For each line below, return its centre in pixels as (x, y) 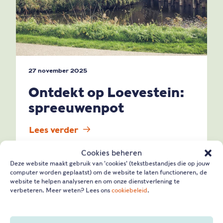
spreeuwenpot (76, 108)
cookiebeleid (129, 190)
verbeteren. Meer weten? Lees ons (61, 190)
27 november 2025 (58, 70)
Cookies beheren (111, 153)
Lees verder (54, 130)
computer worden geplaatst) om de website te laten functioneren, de (109, 172)
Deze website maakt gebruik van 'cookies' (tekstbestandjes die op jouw (110, 163)
